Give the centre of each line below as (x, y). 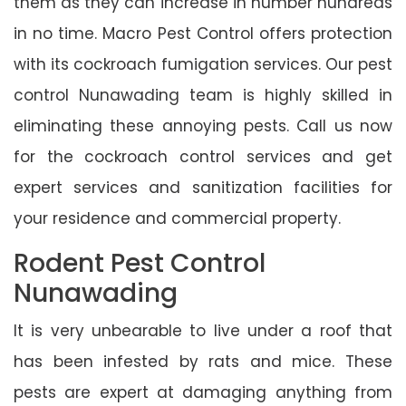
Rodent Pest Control (140, 263)
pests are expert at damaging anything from (203, 392)
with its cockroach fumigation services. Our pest (203, 64)
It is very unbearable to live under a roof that (203, 330)
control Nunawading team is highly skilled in (203, 95)
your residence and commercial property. (177, 218)
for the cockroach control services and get (203, 156)
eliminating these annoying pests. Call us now (203, 126)
